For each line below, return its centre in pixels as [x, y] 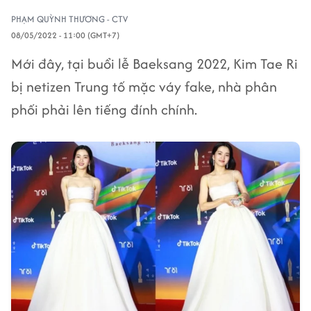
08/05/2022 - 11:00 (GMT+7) [65, 35]
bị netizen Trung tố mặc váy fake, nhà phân [144, 86]
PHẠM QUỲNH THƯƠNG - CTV [69, 19]
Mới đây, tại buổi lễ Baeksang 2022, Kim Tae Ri [154, 64]
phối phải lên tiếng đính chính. [104, 109]
